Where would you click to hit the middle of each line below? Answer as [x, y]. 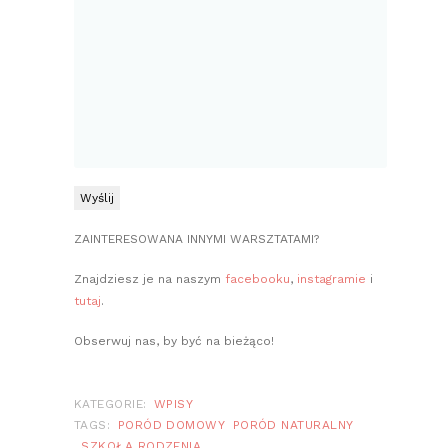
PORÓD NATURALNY [293, 425]
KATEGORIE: [110, 404]
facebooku [257, 279]
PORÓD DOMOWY [171, 425]
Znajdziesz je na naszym [149, 279]
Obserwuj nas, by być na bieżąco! [174, 341]
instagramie [331, 279]
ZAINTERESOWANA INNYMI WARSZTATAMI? [196, 239]
